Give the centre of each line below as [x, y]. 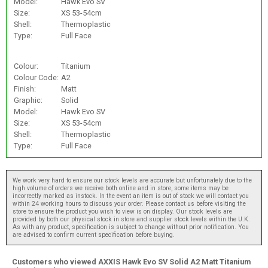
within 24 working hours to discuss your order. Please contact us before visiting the [129, 203]
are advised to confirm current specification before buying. [94, 234]
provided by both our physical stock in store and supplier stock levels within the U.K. [131, 219]
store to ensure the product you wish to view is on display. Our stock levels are [122, 211]
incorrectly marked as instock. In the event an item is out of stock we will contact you [131, 196]
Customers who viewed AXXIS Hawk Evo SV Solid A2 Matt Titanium [131, 261]
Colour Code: [36, 78]
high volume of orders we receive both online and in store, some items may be [121, 188]
